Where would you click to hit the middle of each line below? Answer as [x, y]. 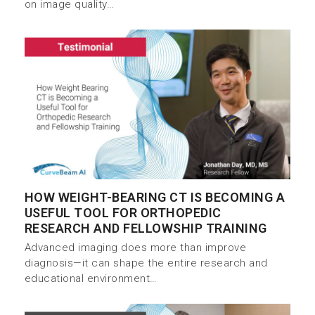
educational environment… [91, 279]
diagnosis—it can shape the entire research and [146, 263]
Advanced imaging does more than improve [135, 248]
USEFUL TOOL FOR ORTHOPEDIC [123, 213]
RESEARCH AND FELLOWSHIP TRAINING [146, 229]
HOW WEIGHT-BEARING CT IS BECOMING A [155, 198]
